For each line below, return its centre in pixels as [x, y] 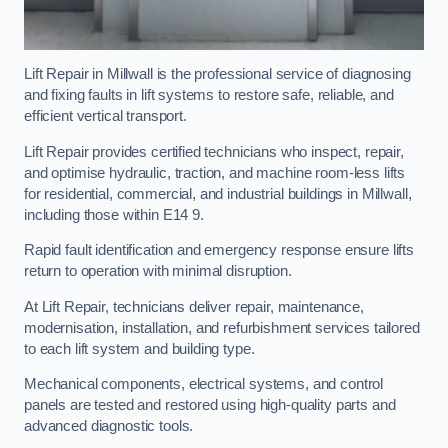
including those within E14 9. [116, 214]
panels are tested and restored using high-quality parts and [210, 405]
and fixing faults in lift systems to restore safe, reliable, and [209, 95]
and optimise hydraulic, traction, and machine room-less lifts [215, 172]
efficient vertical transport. [107, 116]
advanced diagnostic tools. [111, 426]
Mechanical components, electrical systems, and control [204, 384]
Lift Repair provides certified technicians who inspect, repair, [214, 151]
